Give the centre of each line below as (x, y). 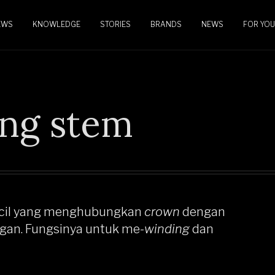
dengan (204, 212)
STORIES (115, 24)
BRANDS (166, 24)
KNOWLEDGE (56, 24)
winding (167, 229)
